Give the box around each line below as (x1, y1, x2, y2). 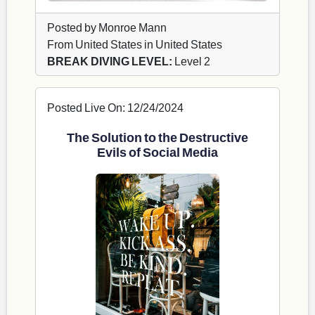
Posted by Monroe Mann (47, 20, 167, 34)
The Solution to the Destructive (67, 129, 248, 146)
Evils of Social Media (97, 144, 218, 160)
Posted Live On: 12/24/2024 (47, 101, 184, 115)
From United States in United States (47, 37, 222, 51)
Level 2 (172, 54, 210, 68)
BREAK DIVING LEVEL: (47, 54, 172, 68)
